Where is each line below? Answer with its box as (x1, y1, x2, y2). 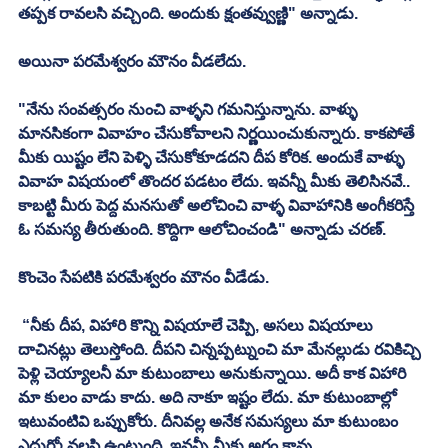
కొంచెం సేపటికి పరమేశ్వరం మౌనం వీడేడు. (18, 268, 273, 286)
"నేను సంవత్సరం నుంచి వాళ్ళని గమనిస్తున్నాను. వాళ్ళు (18, 100, 361, 118)
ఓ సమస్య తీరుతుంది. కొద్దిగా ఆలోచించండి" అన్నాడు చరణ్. (18, 220, 390, 238)
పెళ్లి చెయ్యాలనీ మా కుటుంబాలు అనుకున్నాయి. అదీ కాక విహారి (18, 364, 410, 382)
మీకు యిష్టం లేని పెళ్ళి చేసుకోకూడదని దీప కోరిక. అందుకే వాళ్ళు (18, 148, 408, 166)
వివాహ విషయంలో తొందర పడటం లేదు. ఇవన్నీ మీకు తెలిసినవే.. (18, 172, 414, 190)
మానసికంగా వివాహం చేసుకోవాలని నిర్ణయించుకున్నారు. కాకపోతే (18, 124, 418, 142)
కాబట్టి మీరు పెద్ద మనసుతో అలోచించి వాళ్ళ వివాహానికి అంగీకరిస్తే (18, 196, 418, 214)
